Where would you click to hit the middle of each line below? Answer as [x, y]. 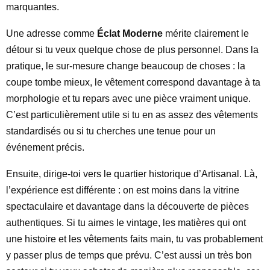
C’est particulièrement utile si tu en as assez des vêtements [132, 115]
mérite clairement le [206, 33]
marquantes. [33, 7]
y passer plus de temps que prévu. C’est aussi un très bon [129, 255]
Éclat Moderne [130, 33]
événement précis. [45, 147]
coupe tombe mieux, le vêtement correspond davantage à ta [133, 82]
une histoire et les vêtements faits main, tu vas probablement [134, 239]
